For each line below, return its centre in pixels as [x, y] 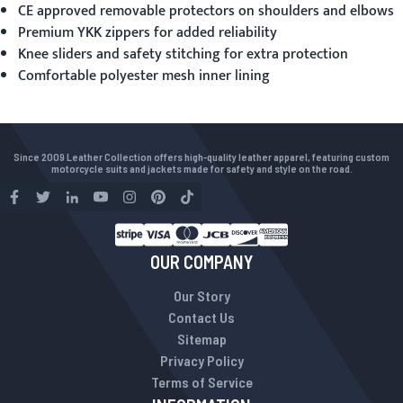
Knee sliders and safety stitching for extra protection [183, 54]
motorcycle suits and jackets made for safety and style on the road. [201, 168]
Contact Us [201, 317]
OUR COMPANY [201, 262]
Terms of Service [201, 382]
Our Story [201, 296]
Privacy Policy [201, 360]
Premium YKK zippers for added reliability [148, 33]
